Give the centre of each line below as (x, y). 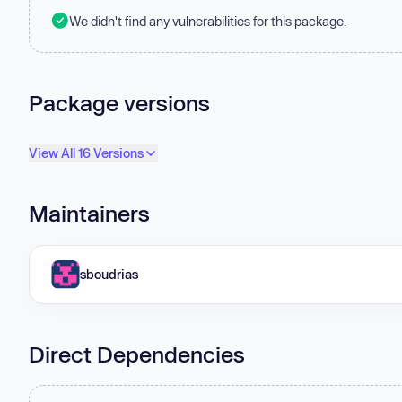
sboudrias (109, 274)
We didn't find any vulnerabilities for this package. (208, 21)
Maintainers (89, 214)
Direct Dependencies (137, 354)
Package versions (119, 102)
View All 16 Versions (86, 153)
